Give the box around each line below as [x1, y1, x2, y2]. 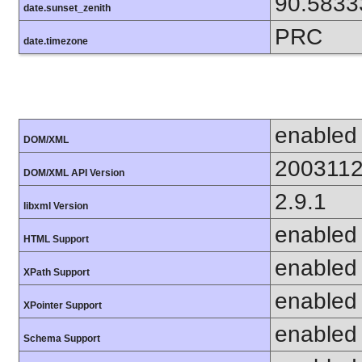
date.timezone [23, 35, 88, 47]
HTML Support [23, 233, 89, 245]
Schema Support [23, 332, 100, 344]
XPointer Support [23, 299, 102, 311]
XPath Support [23, 266, 90, 278]
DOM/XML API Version [23, 166, 124, 179]
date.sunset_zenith [23, 2, 111, 14]
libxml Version [23, 200, 88, 212]
